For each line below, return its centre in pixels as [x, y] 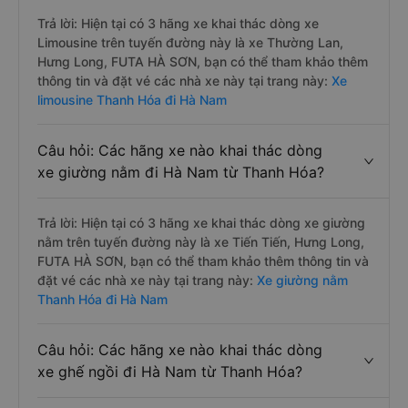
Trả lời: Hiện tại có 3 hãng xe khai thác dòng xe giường [201, 223]
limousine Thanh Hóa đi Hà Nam [132, 100]
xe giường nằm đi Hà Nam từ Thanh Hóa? [181, 172]
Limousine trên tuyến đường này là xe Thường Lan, [190, 42]
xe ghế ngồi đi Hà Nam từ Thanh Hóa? [170, 372]
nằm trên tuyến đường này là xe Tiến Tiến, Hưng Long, [201, 242]
